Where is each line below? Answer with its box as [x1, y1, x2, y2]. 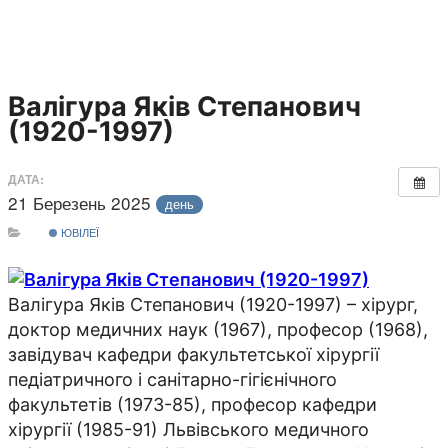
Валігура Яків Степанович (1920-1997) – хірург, [8, 294, 418, 316]
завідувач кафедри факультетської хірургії [8, 344, 379, 366]
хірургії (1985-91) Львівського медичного [8, 419, 369, 441]
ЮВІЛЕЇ [57, 223, 99, 240]
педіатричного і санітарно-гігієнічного [8, 369, 337, 391]
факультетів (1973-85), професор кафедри [8, 394, 377, 416]
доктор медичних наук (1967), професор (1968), [8, 319, 428, 341]
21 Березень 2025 [8, 189, 156, 215]
